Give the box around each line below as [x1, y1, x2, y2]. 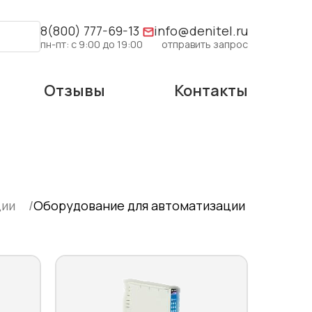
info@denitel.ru [154, 22, 248, 39]
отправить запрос [162, 37, 248, 51]
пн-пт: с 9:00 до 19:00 [40, 37, 143, 51]
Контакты [174, 80, 248, 101]
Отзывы [44, 80, 105, 101]
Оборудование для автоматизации [33, 197, 245, 214]
